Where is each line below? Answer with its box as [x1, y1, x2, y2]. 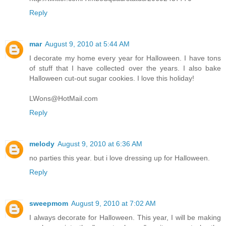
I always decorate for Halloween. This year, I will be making [29, 213, 221, 221]
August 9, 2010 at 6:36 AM [58, 139, 142, 148]
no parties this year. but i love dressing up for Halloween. [29, 153, 210, 162]
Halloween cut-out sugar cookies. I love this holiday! [29, 74, 194, 82]
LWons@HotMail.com [29, 94, 98, 102]
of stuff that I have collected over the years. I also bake [29, 64, 221, 72]
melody [29, 139, 54, 148]
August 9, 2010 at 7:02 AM [71, 199, 156, 207]
